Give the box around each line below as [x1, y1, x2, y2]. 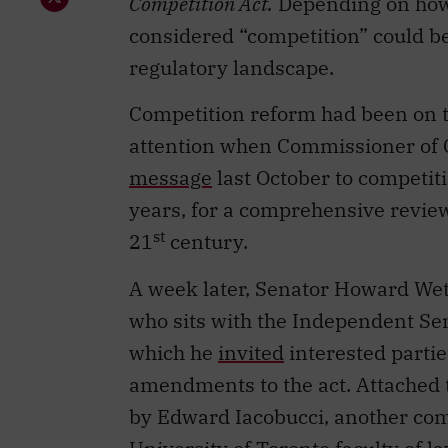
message [129, 164, 212, 192]
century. [165, 228, 248, 256]
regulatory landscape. [129, 53, 334, 81]
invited [218, 338, 284, 366]
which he [129, 338, 218, 366]
